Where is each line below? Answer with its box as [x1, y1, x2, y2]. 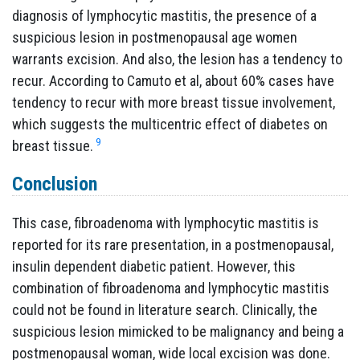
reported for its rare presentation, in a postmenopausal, [12, 236, 333, 254]
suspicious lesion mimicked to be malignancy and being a [12, 323, 344, 341]
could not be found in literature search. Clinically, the [12, 301, 317, 319]
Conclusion [12, 173, 97, 196]
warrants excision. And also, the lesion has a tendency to [12, 51, 342, 68]
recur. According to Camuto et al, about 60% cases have [12, 72, 334, 90]
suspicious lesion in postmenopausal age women [12, 29, 297, 47]
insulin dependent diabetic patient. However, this [12, 258, 296, 276]
